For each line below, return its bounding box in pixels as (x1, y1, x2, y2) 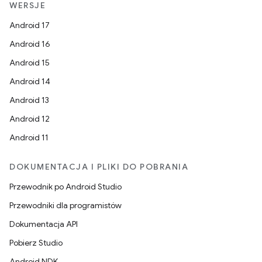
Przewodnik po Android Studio (9, 181, 122, 192)
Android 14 (9, 76, 50, 87)
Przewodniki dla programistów (9, 200, 122, 211)
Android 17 (9, 20, 50, 30)
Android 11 (9, 132, 49, 143)
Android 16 (9, 39, 50, 49)
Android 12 (9, 113, 50, 124)
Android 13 (9, 95, 49, 105)
